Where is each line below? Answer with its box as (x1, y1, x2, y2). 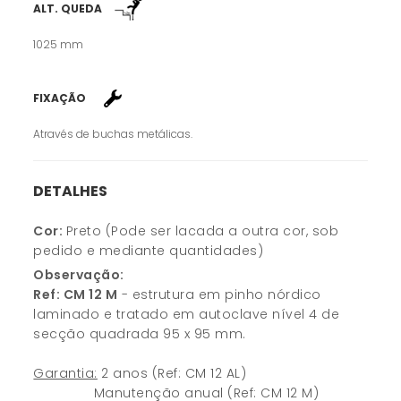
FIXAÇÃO (33, 90, 87, 107)
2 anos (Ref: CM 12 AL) (97, 364, 247, 383)
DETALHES (33, 181, 108, 202)
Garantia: (33, 364, 98, 383)
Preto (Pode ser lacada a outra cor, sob (65, 222, 339, 241)
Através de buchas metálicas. (33, 125, 193, 141)
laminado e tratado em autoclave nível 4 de (33, 305, 340, 324)
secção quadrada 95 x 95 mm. (33, 325, 246, 344)
